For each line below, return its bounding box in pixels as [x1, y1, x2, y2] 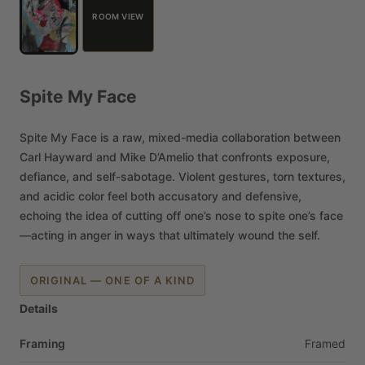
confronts [222, 150, 273, 164]
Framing [20, 336, 66, 350]
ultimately [183, 228, 235, 242]
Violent [178, 169, 215, 183]
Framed [305, 336, 345, 350]
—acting [20, 228, 64, 242]
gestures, [218, 169, 270, 183]
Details [20, 301, 58, 315]
